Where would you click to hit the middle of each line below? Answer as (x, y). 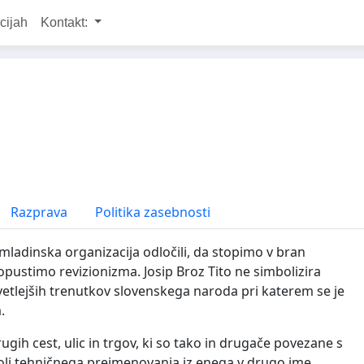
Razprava (38, 212)
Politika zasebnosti (153, 212)
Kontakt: (65, 22)
